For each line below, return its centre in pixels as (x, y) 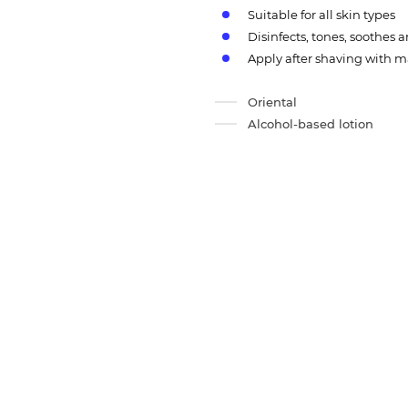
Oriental (272, 102)
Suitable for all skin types (321, 15)
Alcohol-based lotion (311, 124)
